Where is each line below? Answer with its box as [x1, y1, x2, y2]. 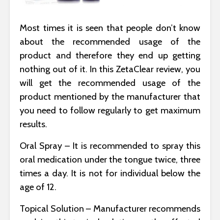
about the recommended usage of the [20, 35, 200, 47]
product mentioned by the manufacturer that [20, 90, 200, 102]
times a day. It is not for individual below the [20, 167, 200, 179]
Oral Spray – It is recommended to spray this [20, 139, 200, 151]
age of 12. [20, 181, 56, 192]
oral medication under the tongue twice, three [20, 153, 200, 165]
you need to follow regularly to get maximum [20, 104, 200, 116]
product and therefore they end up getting [20, 49, 200, 61]
